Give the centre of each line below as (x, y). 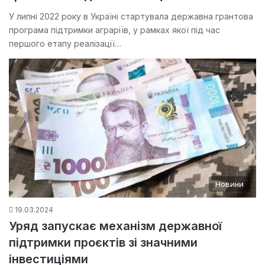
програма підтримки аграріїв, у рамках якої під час (114, 30)
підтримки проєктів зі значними (103, 243)
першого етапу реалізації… (65, 43)
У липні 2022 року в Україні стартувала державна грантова (131, 16)
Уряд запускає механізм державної (115, 226)
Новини (230, 184)
